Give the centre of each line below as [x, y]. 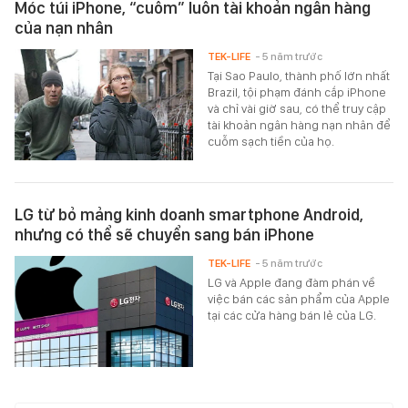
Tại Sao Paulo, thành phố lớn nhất [299, 76]
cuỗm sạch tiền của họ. [271, 142]
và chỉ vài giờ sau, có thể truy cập [297, 109]
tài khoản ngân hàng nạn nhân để [300, 125]
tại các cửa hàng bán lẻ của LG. [292, 316]
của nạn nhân [64, 28]
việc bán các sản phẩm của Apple [299, 299]
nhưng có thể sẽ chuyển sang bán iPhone [164, 235]
